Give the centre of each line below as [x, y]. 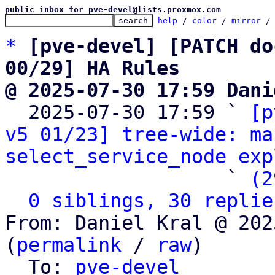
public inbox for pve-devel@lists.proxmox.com [113, 10]
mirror [246, 21]
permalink [69, 245]
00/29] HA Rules [92, 68]
